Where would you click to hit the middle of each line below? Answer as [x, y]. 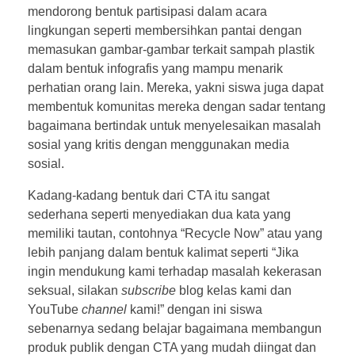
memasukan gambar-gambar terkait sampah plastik [171, 49]
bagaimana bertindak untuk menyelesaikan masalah [174, 125]
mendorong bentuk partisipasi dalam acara [147, 11]
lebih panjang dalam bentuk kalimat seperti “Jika [163, 252]
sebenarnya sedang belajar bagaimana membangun [175, 328]
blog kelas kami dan [235, 290]
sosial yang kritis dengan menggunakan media [158, 144]
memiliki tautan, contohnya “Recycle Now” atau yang [175, 233]
